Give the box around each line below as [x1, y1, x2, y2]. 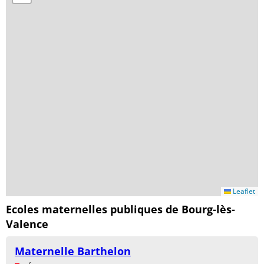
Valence [6, 216, 48, 231]
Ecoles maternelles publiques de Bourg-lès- [6, 202, 235, 216]
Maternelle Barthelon [15, 243, 131, 258]
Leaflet [231, 186, 255, 196]
